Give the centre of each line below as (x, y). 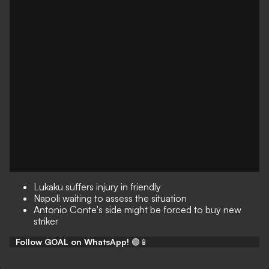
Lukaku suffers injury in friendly (97, 187)
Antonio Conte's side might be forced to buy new (138, 210)
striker (46, 221)
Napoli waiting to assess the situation (110, 198)
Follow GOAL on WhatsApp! (72, 242)
